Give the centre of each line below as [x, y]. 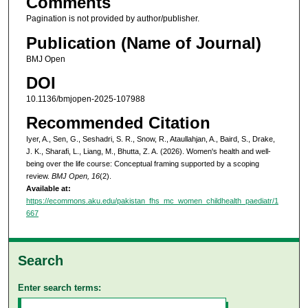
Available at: [48, 189]
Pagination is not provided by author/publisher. [112, 19]
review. [38, 176]
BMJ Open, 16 [75, 176]
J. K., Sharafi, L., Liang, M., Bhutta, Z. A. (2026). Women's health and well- [148, 152]
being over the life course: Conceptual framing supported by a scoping [142, 164]
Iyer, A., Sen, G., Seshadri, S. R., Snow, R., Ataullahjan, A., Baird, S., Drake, [150, 139]
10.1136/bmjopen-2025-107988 [85, 99]
